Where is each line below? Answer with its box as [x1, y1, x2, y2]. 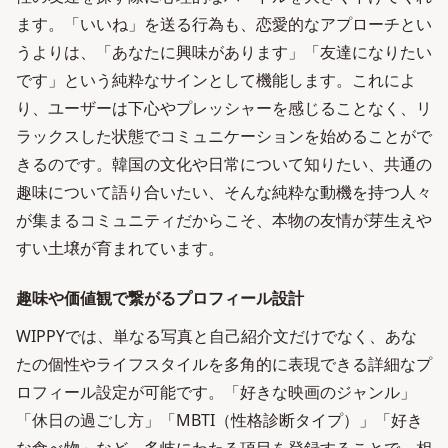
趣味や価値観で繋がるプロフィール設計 [16, 287, 304, 309]
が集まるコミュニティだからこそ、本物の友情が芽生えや [16, 209, 432, 231]
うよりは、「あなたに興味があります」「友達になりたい [16, 41, 432, 63]
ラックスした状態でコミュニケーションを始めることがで [16, 125, 432, 147]
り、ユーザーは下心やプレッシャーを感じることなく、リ [16, 97, 432, 119]
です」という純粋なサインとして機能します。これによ [16, 69, 416, 91]
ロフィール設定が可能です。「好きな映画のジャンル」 [16, 381, 416, 403]
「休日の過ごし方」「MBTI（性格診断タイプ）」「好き [16, 409, 423, 431]
